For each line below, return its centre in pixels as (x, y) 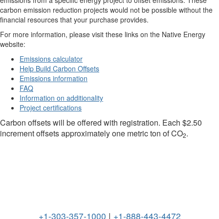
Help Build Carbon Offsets (59, 68)
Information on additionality (61, 98)
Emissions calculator (51, 58)
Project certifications (51, 107)
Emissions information (54, 78)
